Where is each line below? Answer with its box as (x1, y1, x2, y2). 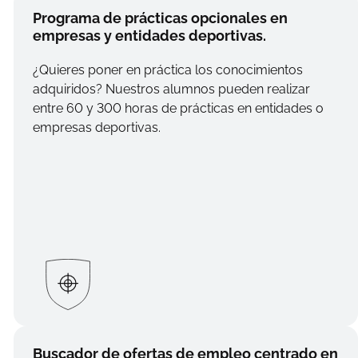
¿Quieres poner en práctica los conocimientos (32, 62, 303, 78)
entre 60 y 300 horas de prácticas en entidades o (32, 101, 324, 117)
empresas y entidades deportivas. (32, 27, 266, 45)
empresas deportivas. (32, 120, 161, 136)
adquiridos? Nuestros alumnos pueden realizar (32, 82, 310, 97)
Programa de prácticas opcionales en (32, 10, 288, 27)
